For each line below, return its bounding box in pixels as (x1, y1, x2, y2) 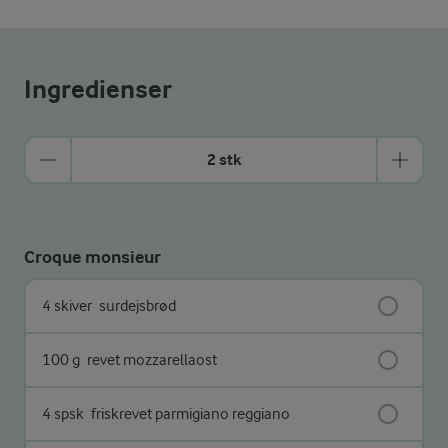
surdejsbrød (96, 296, 176, 315)
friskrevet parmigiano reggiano (88, 404, 290, 423)
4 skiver (42, 296, 92, 315)
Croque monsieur (24, 246, 161, 268)
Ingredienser (24, 73, 172, 105)
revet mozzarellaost (84, 350, 217, 369)
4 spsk (42, 404, 84, 423)
